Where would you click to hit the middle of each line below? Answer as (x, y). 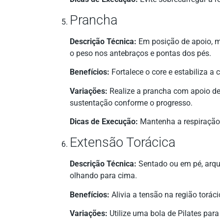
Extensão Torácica (123, 143)
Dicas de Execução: (104, 122)
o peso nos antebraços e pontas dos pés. (140, 53)
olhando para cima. (103, 176)
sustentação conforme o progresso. (131, 103)
